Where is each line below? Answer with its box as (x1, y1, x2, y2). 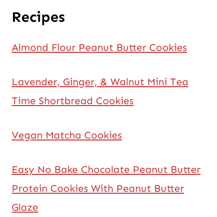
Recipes (12, 8, 65, 26)
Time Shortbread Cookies (12, 94, 134, 107)
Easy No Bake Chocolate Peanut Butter (12, 163, 201, 176)
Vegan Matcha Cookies (12, 128, 122, 141)
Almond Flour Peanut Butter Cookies (12, 41, 187, 54)
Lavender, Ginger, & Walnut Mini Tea (12, 75, 188, 88)
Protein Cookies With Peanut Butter (12, 182, 184, 195)
